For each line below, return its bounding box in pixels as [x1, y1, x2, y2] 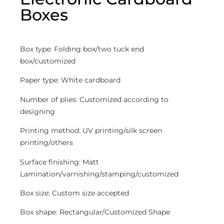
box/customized [20, 56, 75, 65]
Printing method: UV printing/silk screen [20, 126, 162, 135]
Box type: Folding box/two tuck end [20, 44, 144, 53]
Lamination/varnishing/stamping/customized [20, 169, 178, 178]
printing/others [20, 138, 73, 147]
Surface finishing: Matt [20, 157, 99, 166]
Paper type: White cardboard [20, 75, 120, 85]
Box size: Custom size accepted [20, 188, 129, 197]
